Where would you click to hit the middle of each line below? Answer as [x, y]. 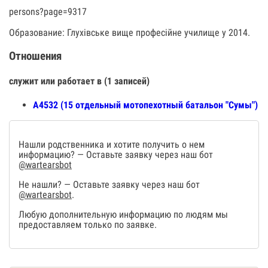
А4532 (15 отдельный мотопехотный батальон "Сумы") [145, 105]
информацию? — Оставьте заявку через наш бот [116, 155]
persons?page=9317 [48, 12]
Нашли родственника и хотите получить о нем [112, 145]
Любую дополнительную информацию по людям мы [123, 215]
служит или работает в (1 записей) [79, 81]
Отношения [35, 56]
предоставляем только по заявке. [88, 225]
